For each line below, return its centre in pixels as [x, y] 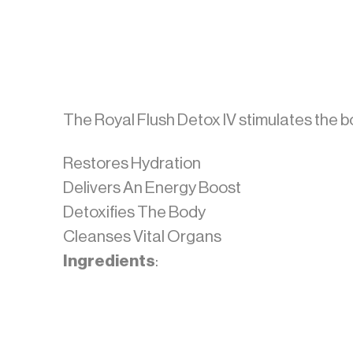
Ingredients [109, 261]
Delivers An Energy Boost [152, 188]
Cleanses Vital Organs [142, 236]
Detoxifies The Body [134, 212]
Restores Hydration [132, 163]
